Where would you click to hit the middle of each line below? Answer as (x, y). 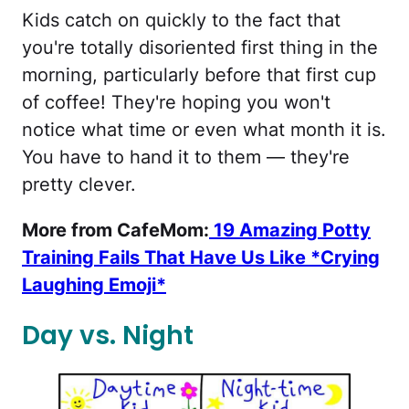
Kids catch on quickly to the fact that (181, 21)
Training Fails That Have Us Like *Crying (201, 258)
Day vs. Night (108, 336)
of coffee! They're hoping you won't (176, 103)
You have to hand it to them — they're (186, 157)
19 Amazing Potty (290, 231)
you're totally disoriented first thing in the (200, 48)
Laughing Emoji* (94, 285)
